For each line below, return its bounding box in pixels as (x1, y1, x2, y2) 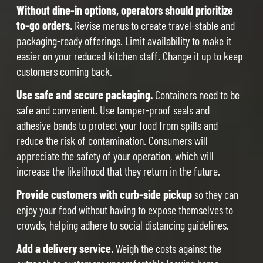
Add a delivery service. (16, 241, 114, 255)
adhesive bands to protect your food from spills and (16, 117, 218, 132)
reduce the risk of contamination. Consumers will (16, 133, 208, 147)
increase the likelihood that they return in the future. (16, 163, 221, 178)
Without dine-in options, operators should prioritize (16, 2, 234, 17)
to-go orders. (16, 18, 73, 32)
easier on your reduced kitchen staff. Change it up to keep (16, 48, 244, 63)
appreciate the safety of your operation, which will (16, 148, 214, 163)
